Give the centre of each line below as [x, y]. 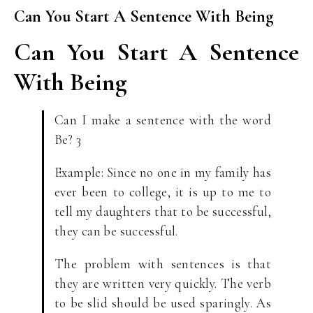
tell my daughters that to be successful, [163, 211]
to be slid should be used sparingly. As [163, 303]
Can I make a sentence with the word [163, 120]
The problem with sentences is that [163, 264]
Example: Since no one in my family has [163, 172]
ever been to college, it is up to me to [163, 192]
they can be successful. [116, 231]
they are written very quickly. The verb [163, 283]
